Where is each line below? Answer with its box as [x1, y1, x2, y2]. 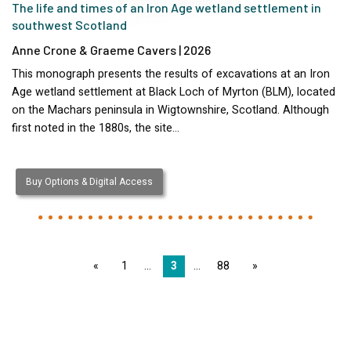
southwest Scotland [12, 16, 127, 32]
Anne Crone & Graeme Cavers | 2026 [12, 42, 211, 57]
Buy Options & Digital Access [25, 175, 153, 190]
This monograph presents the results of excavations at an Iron [12, 65, 330, 82]
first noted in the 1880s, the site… [12, 119, 179, 136]
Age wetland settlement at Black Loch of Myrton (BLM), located [12, 83, 335, 100]
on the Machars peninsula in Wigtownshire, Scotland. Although [12, 101, 329, 118]
